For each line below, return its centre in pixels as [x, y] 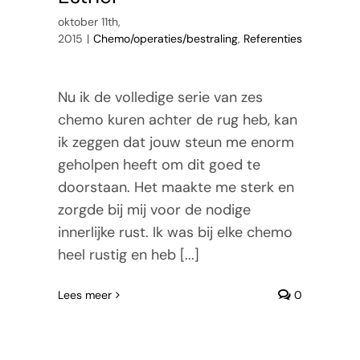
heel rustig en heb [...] [128, 254]
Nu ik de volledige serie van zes [160, 97]
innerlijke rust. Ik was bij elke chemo [175, 232]
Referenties [272, 38]
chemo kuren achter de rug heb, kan [177, 119]
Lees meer [84, 295]
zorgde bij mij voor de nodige [154, 209]
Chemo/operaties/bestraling [165, 38]
